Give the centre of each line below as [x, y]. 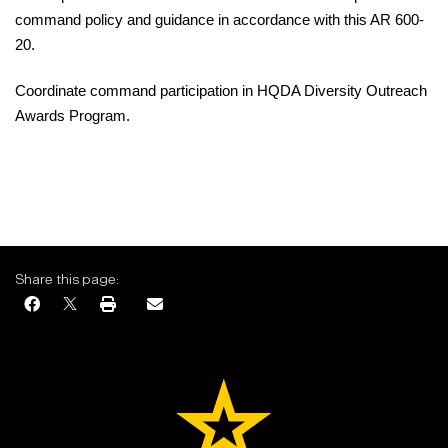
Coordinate [52, 91]
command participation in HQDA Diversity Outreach [258, 91]
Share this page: [67, 279]
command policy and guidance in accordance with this [192, 20]
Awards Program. [72, 116]
